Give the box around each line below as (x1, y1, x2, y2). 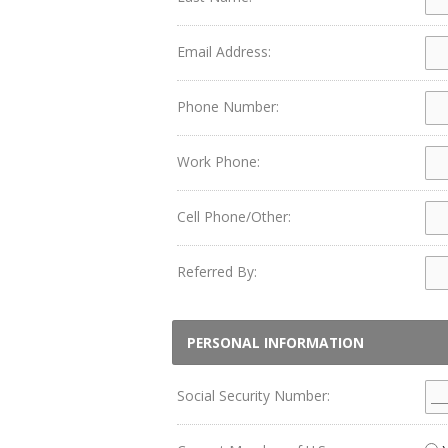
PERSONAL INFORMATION (187, 333, 364, 352)
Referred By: (177, 262, 257, 281)
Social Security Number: (177, 386, 330, 405)
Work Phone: (177, 152, 260, 171)
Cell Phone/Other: (177, 207, 291, 226)
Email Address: (177, 42, 271, 61)
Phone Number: (177, 97, 279, 116)
